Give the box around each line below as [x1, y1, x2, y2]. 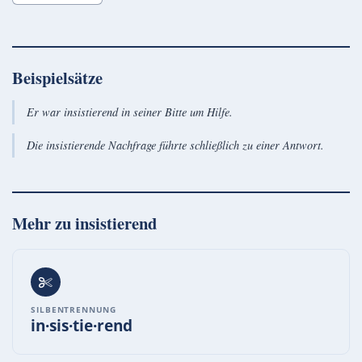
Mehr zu [12, 211, 75, 236]
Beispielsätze [12, 65, 103, 90]
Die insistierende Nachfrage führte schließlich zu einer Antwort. [26, 137, 324, 154]
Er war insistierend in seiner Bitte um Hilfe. [26, 104, 233, 120]
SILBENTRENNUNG [31, 303, 117, 315]
